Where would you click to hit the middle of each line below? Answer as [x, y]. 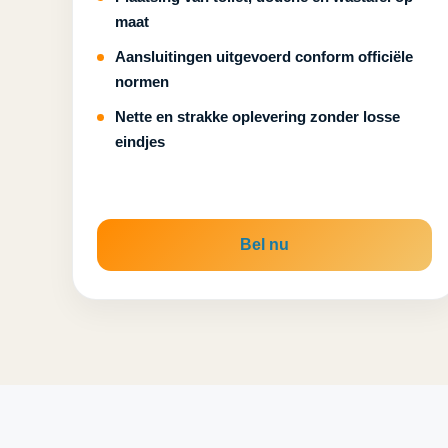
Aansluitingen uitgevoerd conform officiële [264, 56]
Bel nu [265, 244]
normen [142, 81]
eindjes [140, 141]
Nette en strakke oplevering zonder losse [257, 116]
